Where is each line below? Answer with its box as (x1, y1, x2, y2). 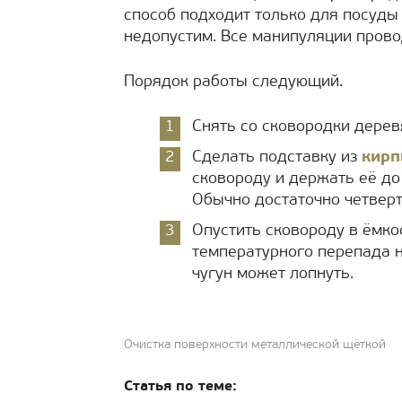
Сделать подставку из (192, 149, 362, 166)
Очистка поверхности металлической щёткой (124, 338, 386, 352)
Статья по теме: (124, 380, 237, 394)
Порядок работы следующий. (124, 74, 343, 91)
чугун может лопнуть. (192, 266, 354, 283)
